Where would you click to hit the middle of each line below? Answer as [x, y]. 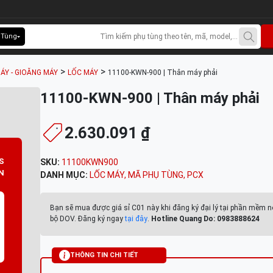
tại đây [136, 219]
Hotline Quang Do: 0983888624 [205, 219]
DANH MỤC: [65, 175]
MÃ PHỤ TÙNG [156, 175]
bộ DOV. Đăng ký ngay [87, 219]
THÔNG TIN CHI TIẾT [104, 255]
